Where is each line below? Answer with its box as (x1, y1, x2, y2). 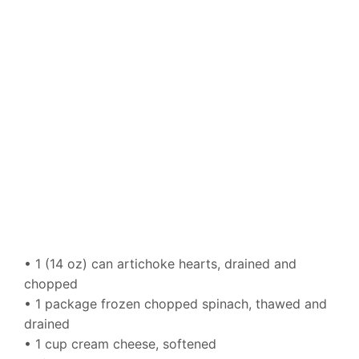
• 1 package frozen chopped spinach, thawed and (24, 296, 327, 313)
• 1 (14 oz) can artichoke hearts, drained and (24, 256, 296, 272)
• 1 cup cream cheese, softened (24, 336, 216, 353)
